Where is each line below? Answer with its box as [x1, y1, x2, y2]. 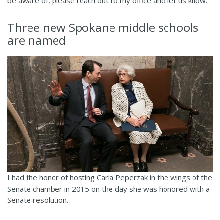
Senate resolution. [7, 195, 68, 205]
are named [7, 31, 66, 48]
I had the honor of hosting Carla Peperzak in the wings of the [7, 172, 212, 183]
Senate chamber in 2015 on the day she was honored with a [7, 184, 210, 194]
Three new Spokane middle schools [7, 19, 198, 35]
